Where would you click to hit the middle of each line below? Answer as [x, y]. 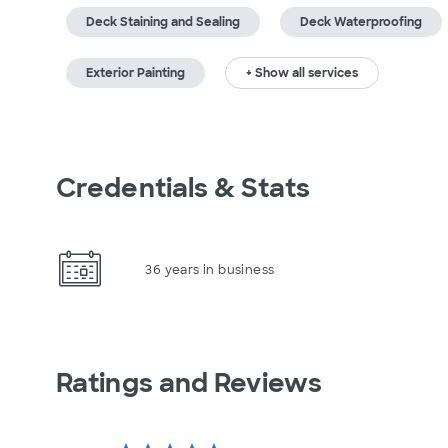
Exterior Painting [135, 73]
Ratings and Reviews [189, 383]
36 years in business [210, 269]
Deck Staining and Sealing [163, 22]
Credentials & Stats [183, 188]
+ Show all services [302, 73]
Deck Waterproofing [361, 22]
